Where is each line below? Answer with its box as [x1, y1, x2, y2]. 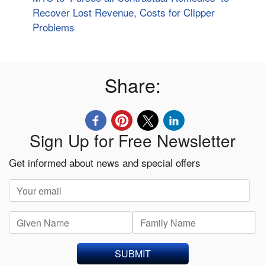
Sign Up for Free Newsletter [30, 128, 235, 153]
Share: [104, 71, 161, 99]
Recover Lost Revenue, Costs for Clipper [33, 5, 215, 20]
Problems [33, 20, 75, 35]
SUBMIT [114, 247, 151, 261]
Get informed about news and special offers [9, 155, 201, 170]
